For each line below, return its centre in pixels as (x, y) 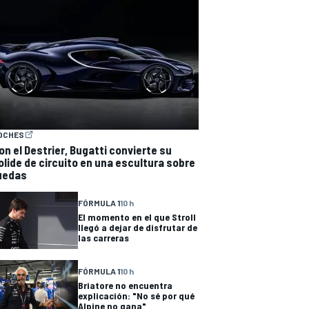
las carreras (103, 238)
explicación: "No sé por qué (136, 296)
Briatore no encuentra (125, 286)
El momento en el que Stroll (137, 217)
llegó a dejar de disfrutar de (138, 228)
